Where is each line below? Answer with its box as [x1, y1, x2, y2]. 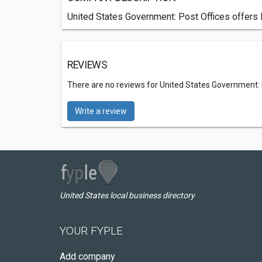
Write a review [75, 106, 127, 116]
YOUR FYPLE [60, 224, 123, 237]
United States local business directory [60, 191, 195, 200]
